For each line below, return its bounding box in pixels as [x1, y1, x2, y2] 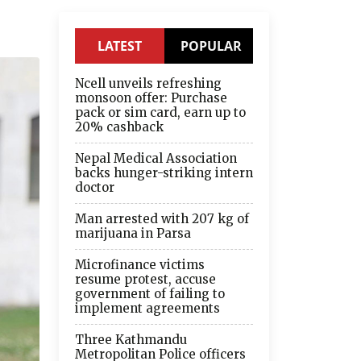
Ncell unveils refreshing [75, 75, 222, 91]
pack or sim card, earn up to [75, 104, 246, 120]
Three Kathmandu [75, 331, 187, 347]
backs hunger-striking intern [75, 164, 253, 180]
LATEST [97, 36, 142, 55]
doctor [75, 179, 114, 195]
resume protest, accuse [75, 271, 216, 287]
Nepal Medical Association [75, 150, 237, 166]
